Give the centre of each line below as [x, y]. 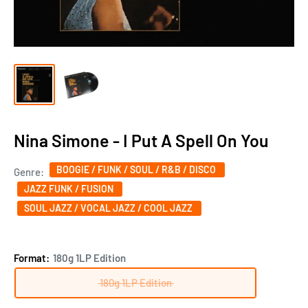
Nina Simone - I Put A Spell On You [141, 140]
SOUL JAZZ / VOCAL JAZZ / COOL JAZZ [109, 208]
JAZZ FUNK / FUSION [70, 188]
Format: [33, 257]
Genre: [30, 172]
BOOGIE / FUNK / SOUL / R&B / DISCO [137, 169]
